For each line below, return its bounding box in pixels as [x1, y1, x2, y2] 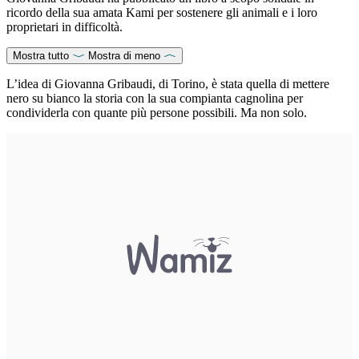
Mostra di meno [88, 49, 160, 62]
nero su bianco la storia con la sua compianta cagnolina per [6, 91, 303, 105]
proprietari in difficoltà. [6, 19, 123, 34]
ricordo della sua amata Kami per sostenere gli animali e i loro [6, 5, 317, 19]
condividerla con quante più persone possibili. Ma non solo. [6, 105, 307, 119]
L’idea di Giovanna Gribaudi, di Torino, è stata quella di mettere [6, 76, 329, 91]
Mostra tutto [13, 49, 69, 62]
